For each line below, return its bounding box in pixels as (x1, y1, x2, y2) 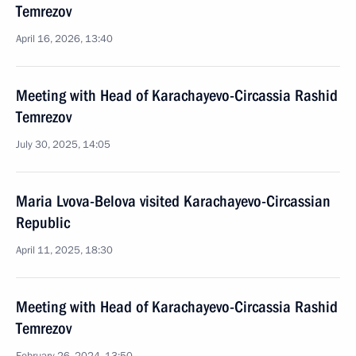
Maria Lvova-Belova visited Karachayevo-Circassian (16, 192, 331, 211)
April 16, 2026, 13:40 (16, 32, 113, 46)
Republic (16, 213, 70, 232)
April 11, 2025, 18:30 (16, 243, 113, 257)
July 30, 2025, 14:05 (16, 137, 110, 152)
